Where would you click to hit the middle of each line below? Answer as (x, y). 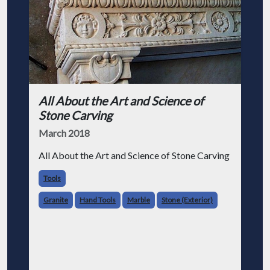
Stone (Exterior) (187, 200)
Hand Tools (98, 200)
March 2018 (64, 133)
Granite (56, 200)
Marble (139, 200)
